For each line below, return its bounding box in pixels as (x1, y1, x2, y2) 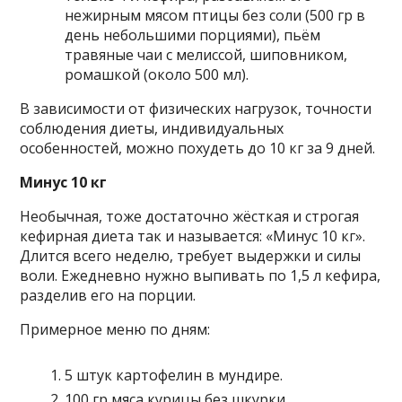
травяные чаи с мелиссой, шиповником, (65, 44, 348, 65)
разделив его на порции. (20, 284, 197, 305)
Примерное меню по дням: (20, 319, 211, 339)
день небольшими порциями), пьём (65, 24, 321, 45)
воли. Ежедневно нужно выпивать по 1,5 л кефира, (20, 265, 381, 285)
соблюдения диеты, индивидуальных (20, 118, 284, 138)
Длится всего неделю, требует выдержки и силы (20, 245, 362, 266)
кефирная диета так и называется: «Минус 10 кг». (20, 225, 366, 246)
